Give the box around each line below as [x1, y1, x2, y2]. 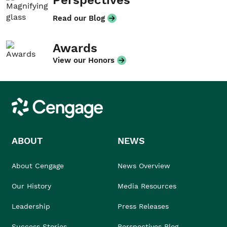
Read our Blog [53, 14, 105, 23]
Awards [53, 41, 97, 55]
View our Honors [53, 56, 115, 65]
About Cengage [12, 162, 64, 170]
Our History [12, 182, 51, 191]
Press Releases [118, 202, 169, 211]
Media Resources [118, 182, 176, 191]
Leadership [12, 202, 50, 211]
